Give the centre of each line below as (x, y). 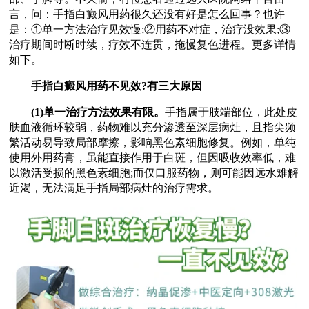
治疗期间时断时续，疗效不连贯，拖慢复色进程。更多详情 (153, 44)
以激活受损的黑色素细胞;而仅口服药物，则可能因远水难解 (154, 172)
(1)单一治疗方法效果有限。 (98, 112)
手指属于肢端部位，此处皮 (231, 112)
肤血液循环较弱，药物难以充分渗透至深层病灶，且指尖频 (153, 127)
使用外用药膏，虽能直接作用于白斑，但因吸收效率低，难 (153, 157)
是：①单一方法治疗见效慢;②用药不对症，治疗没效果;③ (150, 29)
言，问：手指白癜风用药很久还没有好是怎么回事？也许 (147, 14)
